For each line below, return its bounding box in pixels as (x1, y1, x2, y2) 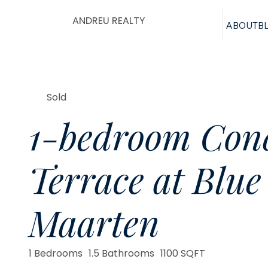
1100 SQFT (160, 246, 206, 260)
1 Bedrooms (29, 246, 83, 260)
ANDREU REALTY (72, 14, 145, 28)
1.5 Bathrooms (89, 246, 155, 260)
